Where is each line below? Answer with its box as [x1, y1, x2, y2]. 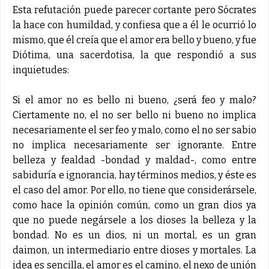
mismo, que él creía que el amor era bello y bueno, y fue [13, 34, 256, 46]
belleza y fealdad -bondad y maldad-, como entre [13, 154, 256, 166]
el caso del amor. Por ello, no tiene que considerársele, [13, 184, 256, 196]
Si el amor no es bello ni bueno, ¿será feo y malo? [13, 94, 256, 106]
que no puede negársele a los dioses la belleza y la [13, 214, 256, 226]
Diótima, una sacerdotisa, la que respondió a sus [13, 49, 256, 61]
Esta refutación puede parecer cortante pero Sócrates [13, 4, 256, 16]
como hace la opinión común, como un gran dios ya [13, 199, 256, 211]
